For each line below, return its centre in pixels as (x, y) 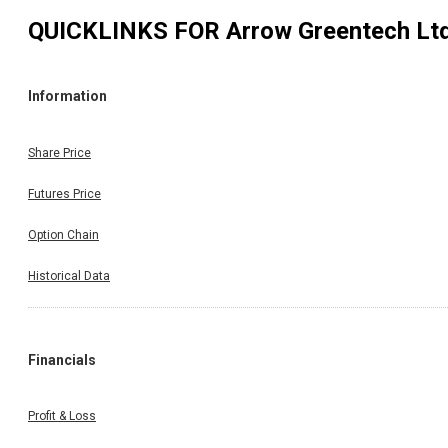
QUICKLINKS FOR (127, 30)
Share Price (59, 152)
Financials (62, 359)
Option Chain (63, 234)
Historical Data (69, 275)
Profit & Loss (62, 416)
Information (67, 96)
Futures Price (64, 193)
